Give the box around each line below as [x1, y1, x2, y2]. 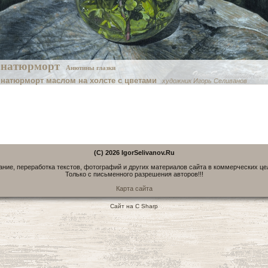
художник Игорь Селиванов [162, 77, 247, 84]
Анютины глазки [65, 64, 115, 71]
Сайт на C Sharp [110, 203, 158, 209]
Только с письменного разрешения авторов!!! [65, 170, 203, 178]
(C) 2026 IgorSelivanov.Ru [93, 149, 175, 156]
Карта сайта [115, 185, 153, 192]
